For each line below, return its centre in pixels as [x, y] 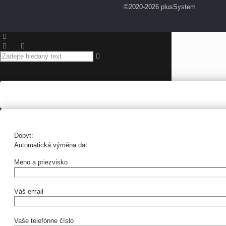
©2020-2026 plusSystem [159, 7]
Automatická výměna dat [51, 145]
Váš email [29, 191]
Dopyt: [25, 135]
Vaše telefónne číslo [44, 220]
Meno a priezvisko [41, 162]
